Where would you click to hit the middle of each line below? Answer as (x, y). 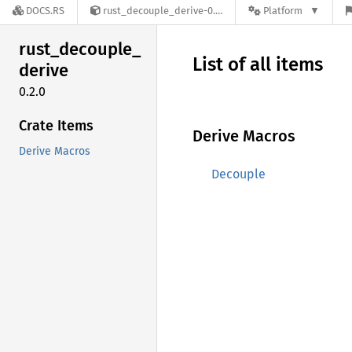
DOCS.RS (45, 11)
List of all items (258, 64)
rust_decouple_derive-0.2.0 (159, 11)
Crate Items (56, 125)
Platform (283, 11)
